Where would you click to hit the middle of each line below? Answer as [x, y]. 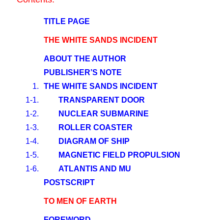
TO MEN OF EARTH [80, 201]
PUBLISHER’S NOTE [83, 72]
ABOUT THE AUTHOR [85, 59]
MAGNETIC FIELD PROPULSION [119, 155]
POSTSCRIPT [69, 182]
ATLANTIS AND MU [95, 169]
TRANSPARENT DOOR [102, 100]
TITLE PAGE [67, 21]
